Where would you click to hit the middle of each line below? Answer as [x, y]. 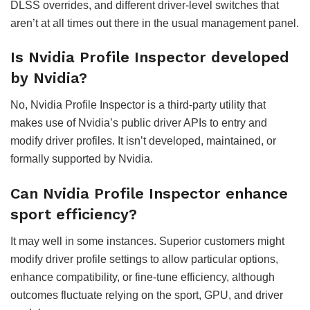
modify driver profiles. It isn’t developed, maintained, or [143, 141]
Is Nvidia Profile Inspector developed [150, 57]
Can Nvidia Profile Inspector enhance [149, 193]
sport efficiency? [74, 214]
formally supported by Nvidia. [82, 159]
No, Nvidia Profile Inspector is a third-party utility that [138, 105]
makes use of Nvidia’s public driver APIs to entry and [139, 123]
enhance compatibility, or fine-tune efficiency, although [143, 277]
